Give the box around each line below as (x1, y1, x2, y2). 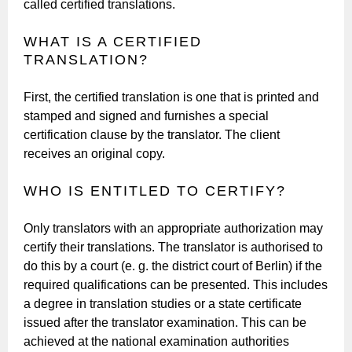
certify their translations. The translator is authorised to (24, 240, 324, 254)
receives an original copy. (24, 146, 166, 160)
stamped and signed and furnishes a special (24, 108, 269, 123)
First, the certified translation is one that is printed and (24, 90, 320, 104)
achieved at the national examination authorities (24, 334, 290, 348)
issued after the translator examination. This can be (24, 315, 307, 329)
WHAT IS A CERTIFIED (24, 34, 203, 49)
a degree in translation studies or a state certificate (24, 296, 302, 310)
